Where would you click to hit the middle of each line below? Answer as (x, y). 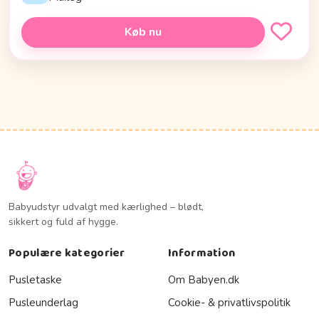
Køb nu (143, 32)
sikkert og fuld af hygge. (63, 221)
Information (202, 253)
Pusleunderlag (43, 302)
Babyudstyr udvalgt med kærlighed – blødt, (106, 206)
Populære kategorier (67, 253)
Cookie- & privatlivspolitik (229, 302)
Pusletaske (35, 279)
